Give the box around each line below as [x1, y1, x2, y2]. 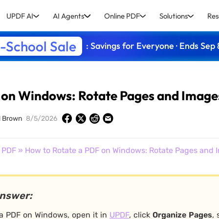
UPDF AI [6, 11, 34, 21]
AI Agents [53, 11, 85, 21]
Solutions [159, 11, 188, 21]
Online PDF [104, 11, 140, 21]
